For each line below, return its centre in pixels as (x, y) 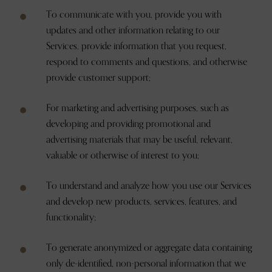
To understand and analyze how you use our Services (149, 186)
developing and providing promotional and (128, 124)
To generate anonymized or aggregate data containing (149, 248)
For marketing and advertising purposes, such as (138, 108)
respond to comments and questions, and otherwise (147, 62)
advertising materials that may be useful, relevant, (139, 140)
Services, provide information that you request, (136, 46)
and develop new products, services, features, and (141, 202)
